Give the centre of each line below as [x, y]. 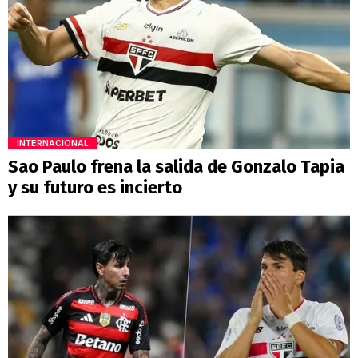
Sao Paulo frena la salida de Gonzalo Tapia [176, 166]
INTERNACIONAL [53, 143]
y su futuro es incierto [95, 187]
